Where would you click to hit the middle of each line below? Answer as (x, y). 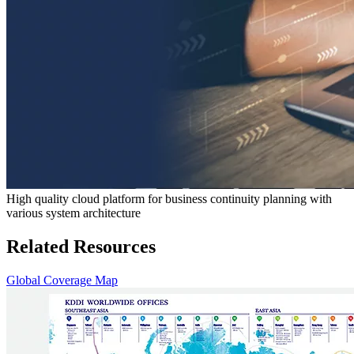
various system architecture (73, 213)
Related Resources (81, 246)
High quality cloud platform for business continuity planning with (169, 198)
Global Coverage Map (62, 280)
